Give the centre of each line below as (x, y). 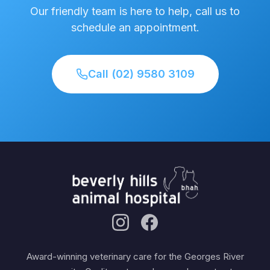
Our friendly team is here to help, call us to (135, 11)
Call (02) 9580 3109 (141, 74)
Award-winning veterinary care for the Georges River (135, 257)
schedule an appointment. (135, 28)
